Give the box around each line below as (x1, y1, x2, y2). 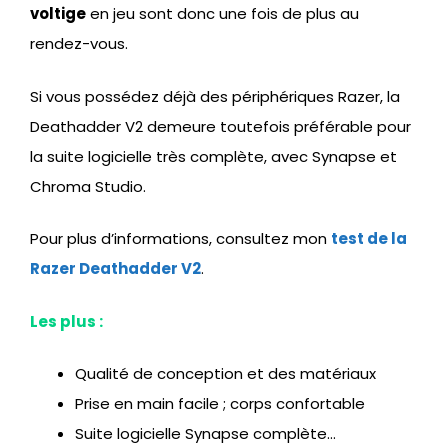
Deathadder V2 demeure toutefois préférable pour (30, 115, 411, 137)
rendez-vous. (30, 33, 128, 55)
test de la (331, 228, 407, 250)
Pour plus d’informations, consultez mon (30, 228, 331, 250)
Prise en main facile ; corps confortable (75, 393, 365, 415)
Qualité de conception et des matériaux (75, 363, 376, 385)
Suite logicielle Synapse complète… (75, 423, 336, 445)
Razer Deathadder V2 (30, 258, 201, 280)
